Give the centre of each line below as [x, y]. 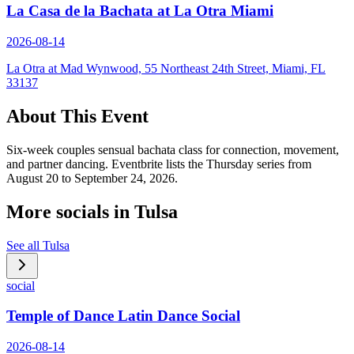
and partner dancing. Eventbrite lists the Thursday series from [159, 164]
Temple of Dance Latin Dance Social [123, 316]
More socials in [70, 211]
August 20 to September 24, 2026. [92, 178]
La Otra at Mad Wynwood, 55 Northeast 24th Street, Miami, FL [166, 69]
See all [24, 245]
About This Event [77, 117]
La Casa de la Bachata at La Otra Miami [140, 11]
